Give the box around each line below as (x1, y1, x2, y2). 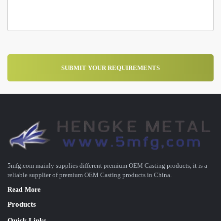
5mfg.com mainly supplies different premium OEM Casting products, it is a (7, 161, 207, 169)
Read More (7, 185, 40, 193)
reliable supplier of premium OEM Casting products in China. (7, 171, 172, 179)
